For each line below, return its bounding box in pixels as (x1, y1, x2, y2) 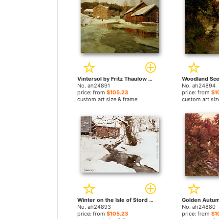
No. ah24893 (77, 203, 111, 210)
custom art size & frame (77, 96, 137, 103)
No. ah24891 (77, 82, 110, 89)
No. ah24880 (181, 203, 216, 210)
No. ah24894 (181, 82, 216, 89)
